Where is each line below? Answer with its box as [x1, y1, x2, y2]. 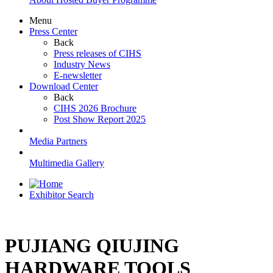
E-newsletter [54, 70, 102, 81]
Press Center [29, 26, 77, 37]
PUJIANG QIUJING [5, 234, 179, 257]
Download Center [29, 81, 98, 92]
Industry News [54, 59, 110, 70]
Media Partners [29, 136, 87, 147]
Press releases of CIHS [54, 48, 141, 59]
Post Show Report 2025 [54, 114, 146, 125]
